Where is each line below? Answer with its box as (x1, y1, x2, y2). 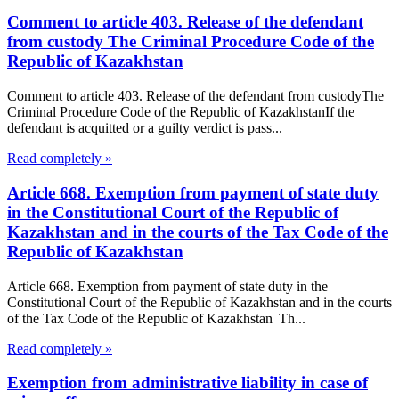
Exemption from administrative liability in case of (7, 373, 368, 393)
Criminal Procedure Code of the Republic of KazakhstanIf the (7, 104, 354, 120)
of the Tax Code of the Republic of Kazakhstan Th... (7, 310, 305, 326)
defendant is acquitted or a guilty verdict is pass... (7, 120, 282, 136)
